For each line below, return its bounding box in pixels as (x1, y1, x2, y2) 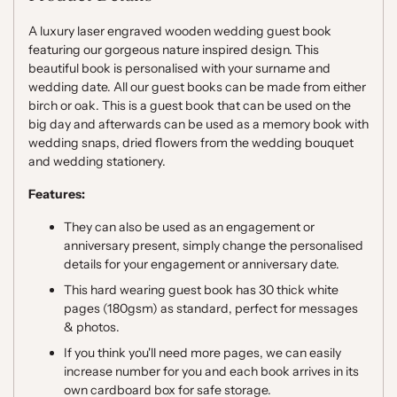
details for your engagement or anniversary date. (64, 256, 339, 272)
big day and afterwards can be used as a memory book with (28, 116, 369, 132)
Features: (28, 186, 85, 202)
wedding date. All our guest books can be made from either (28, 79, 366, 95)
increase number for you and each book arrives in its (64, 363, 359, 379)
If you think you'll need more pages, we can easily (64, 345, 341, 361)
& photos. (64, 319, 120, 335)
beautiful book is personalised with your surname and (28, 60, 331, 76)
